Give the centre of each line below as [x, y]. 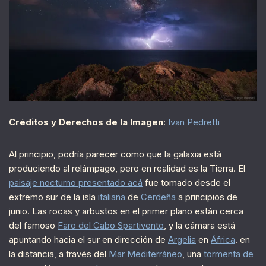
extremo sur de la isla [53, 197]
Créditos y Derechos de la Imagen [86, 122]
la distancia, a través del [59, 254]
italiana [112, 197]
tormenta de [229, 254]
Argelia [182, 240]
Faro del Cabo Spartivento [111, 226]
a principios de [207, 197]
